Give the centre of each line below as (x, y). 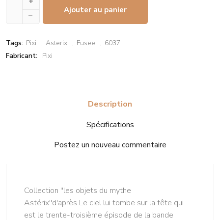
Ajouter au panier (95, 10)
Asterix (55, 43)
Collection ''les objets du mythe (78, 190)
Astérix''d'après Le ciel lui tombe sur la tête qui (104, 203)
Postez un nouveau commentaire (110, 145)
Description (110, 104)
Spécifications (110, 124)
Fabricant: (22, 55)
